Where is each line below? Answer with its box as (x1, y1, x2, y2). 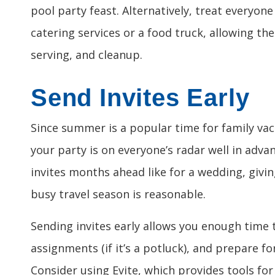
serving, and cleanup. (31, 47, 142, 63)
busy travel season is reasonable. (31, 187, 206, 202)
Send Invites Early (31, 84, 250, 112)
